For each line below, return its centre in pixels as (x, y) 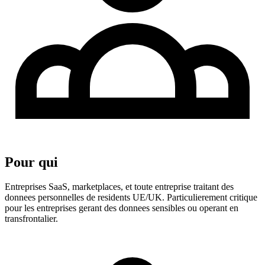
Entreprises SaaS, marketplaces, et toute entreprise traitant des (119, 187)
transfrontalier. (31, 219)
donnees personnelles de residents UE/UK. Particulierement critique (131, 198)
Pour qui (31, 162)
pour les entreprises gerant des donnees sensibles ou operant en (122, 208)
